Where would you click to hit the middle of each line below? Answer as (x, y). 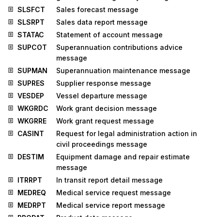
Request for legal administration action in (127, 134)
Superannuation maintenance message (123, 71)
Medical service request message (114, 193)
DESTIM (31, 157)
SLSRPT (31, 22)
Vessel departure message (102, 96)
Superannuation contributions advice (119, 47)
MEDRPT (32, 205)
